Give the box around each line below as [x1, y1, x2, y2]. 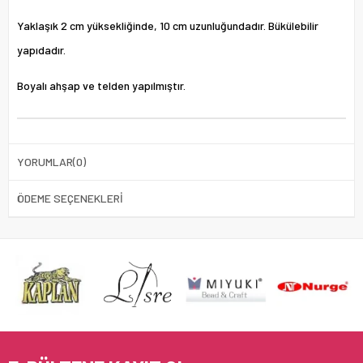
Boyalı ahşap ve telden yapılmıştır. [17, 78, 186, 92]
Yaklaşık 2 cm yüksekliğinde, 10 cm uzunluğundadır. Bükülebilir [17, 18, 318, 32]
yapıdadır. [17, 42, 66, 57]
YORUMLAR [17, 154, 73, 169]
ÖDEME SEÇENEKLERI [17, 190, 123, 205]
